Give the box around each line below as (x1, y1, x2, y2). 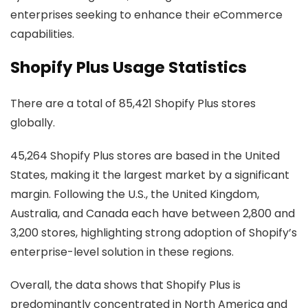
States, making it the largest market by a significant (10, 167, 289, 183)
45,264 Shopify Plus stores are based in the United (10, 148, 280, 164)
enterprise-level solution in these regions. (10, 244, 234, 260)
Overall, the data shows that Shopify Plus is (10, 277, 241, 293)
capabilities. (10, 26, 74, 42)
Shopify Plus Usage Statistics (10, 56, 250, 78)
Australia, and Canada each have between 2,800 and (10, 206, 295, 221)
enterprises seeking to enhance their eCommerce (10, 7, 283, 23)
